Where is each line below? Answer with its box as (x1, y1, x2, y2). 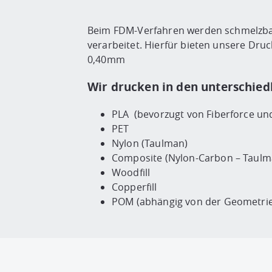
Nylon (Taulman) (112, 136, 188, 150)
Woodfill (112, 165, 151, 179)
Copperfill (112, 180, 157, 194)
